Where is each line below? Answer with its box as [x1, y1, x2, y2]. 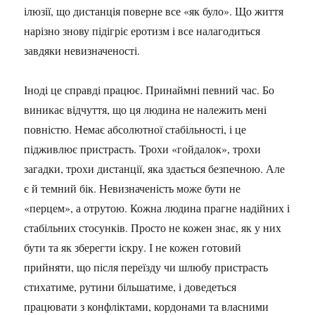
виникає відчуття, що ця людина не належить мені [24, 102, 267, 117]
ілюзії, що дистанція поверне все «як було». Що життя [24, 4, 284, 18]
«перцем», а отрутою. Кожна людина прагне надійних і [24, 200, 290, 215]
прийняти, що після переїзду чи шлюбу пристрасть [24, 259, 269, 274]
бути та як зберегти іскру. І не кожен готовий [24, 240, 242, 255]
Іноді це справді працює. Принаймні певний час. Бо [24, 82, 275, 97]
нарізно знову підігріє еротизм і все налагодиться [24, 23, 261, 38]
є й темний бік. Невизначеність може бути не [24, 181, 241, 195]
